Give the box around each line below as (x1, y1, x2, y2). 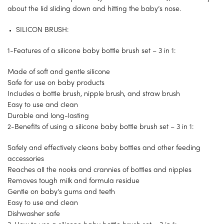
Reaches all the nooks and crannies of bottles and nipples (7, 166, 191, 173)
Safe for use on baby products (7, 79, 104, 86)
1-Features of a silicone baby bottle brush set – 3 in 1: (7, 47, 175, 54)
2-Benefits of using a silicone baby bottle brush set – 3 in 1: (7, 123, 193, 130)
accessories (7, 155, 44, 162)
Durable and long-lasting (7, 112, 89, 119)
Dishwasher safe (7, 210, 60, 217)
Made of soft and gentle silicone (7, 68, 110, 75)
